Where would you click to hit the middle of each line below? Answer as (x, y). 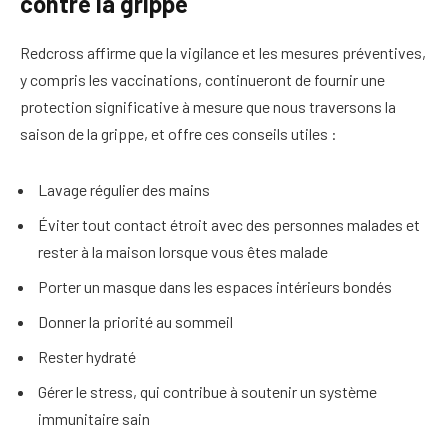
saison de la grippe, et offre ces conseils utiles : (178, 133)
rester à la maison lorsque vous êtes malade (183, 251)
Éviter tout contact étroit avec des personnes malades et (229, 224)
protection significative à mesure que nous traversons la (208, 106)
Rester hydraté (87, 356)
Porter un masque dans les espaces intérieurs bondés (215, 286)
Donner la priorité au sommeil (135, 321)
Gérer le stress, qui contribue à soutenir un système (207, 391)
